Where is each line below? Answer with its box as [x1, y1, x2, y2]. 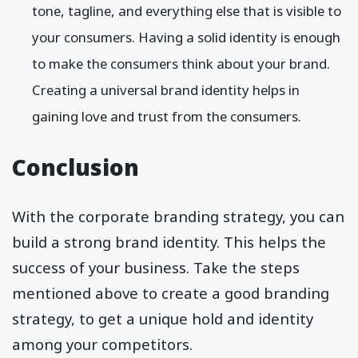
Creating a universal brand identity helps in [32, 80, 300, 99]
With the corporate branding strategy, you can [12, 205, 344, 226]
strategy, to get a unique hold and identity [12, 308, 313, 328]
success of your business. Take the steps [12, 257, 300, 277]
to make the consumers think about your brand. [32, 54, 330, 73]
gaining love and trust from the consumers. [32, 106, 304, 125]
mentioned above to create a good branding [12, 282, 329, 303]
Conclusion [12, 151, 139, 182]
